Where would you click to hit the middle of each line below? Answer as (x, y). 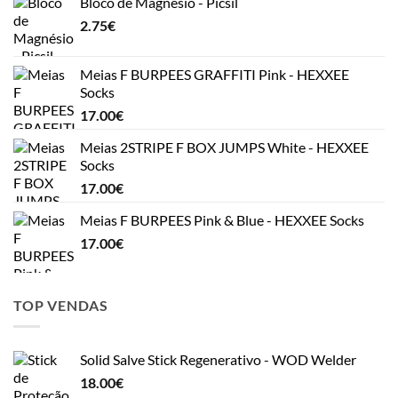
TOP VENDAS (61, 305)
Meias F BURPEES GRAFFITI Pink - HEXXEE (215, 74)
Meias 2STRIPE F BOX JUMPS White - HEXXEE (224, 147)
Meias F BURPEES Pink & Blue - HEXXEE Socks (222, 219)
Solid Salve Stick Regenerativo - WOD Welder (218, 360)
